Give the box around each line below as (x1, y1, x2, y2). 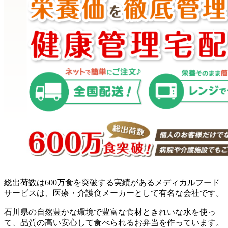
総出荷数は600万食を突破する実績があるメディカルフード (4, 178, 220, 187)
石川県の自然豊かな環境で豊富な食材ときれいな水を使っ (4, 208, 216, 217)
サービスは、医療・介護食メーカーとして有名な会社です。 (4, 189, 224, 198)
